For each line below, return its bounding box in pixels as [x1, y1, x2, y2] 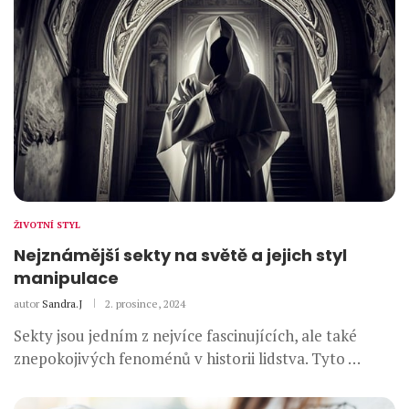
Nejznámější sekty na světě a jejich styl [14, 243, 347, 267]
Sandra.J [42, 296, 82, 310]
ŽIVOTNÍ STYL [14, 218, 80, 231]
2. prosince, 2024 [105, 296, 185, 310]
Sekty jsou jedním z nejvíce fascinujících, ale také [14, 324, 357, 346]
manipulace [14, 266, 119, 289]
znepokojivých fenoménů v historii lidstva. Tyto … [14, 347, 361, 369]
